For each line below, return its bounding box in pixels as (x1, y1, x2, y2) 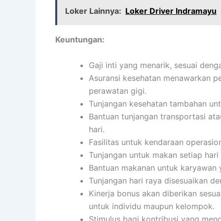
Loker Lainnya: (65, 6, 121, 16)
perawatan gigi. (89, 85, 147, 96)
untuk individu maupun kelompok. (89, 201, 215, 211)
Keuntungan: (55, 35, 105, 45)
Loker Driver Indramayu (125, 6, 217, 16)
